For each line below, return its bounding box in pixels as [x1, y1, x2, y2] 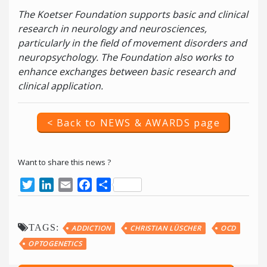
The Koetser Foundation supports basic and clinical [18, 8, 248, 21]
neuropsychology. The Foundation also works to [18, 51, 234, 64]
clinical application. [18, 79, 103, 93]
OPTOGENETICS [28, 239, 82, 249]
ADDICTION [72, 223, 111, 233]
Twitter [35, 178, 67, 192]
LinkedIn [54, 178, 92, 192]
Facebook [92, 178, 135, 192]
